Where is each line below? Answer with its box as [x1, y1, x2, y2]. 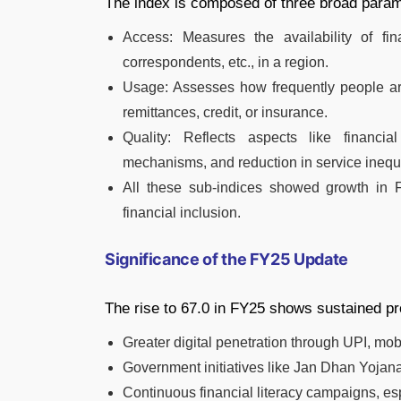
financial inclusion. [123, 204, 241, 220]
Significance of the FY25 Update [105, 249, 348, 269]
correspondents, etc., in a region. [123, 54, 328, 70]
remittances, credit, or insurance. [123, 104, 328, 120]
